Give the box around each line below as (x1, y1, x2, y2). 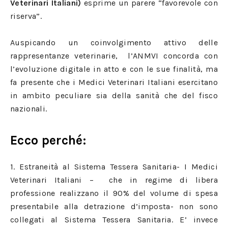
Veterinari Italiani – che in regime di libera (10, 175, 218, 185)
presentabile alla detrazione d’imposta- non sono (10, 202, 218, 211)
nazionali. (10, 104, 47, 113)
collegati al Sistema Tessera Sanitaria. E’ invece (10, 215, 218, 224)
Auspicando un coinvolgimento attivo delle (10, 38, 218, 47)
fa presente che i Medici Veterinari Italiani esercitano (10, 77, 218, 87)
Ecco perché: (10, 133, 86, 148)
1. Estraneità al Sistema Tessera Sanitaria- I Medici (10, 162, 218, 172)
